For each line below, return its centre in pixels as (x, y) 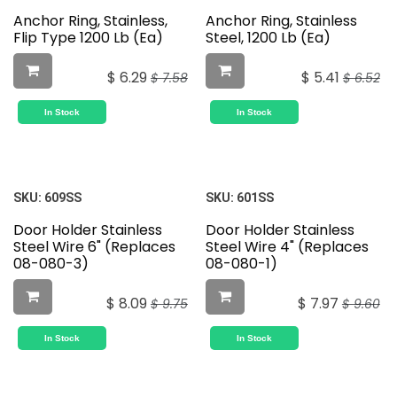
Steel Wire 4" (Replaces (287, 247)
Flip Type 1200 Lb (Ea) (88, 38)
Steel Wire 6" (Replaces (94, 247)
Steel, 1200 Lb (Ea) (268, 38)
